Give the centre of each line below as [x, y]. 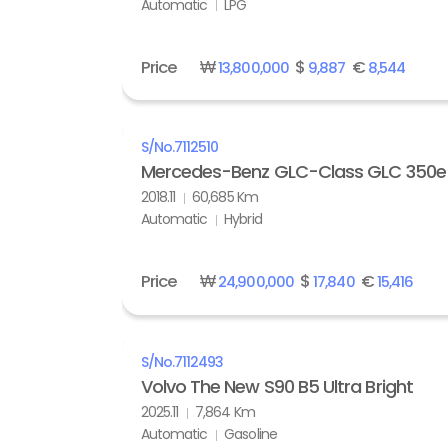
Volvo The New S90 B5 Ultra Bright [276, 386]
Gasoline [250, 433]
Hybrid [243, 219]
